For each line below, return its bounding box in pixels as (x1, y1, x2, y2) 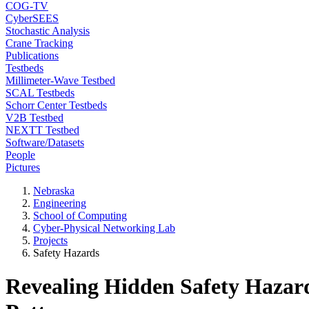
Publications (6, 50, 59, 61)
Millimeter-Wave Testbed (6, 74, 115, 86)
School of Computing (33, 210, 127, 221)
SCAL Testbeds (6, 87, 74, 99)
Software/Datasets (6, 137, 84, 148)
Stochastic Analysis (6, 25, 90, 37)
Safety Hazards (33, 247, 99, 259)
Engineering (33, 197, 86, 209)
